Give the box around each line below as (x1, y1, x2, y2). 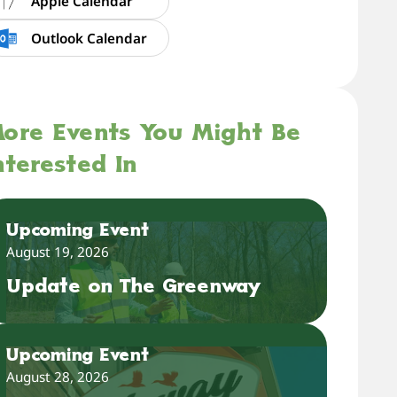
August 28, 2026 (6, 367, 110, 385)
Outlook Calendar (30, 29, 147, 48)
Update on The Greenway (6, 277, 261, 300)
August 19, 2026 (6, 242, 110, 261)
